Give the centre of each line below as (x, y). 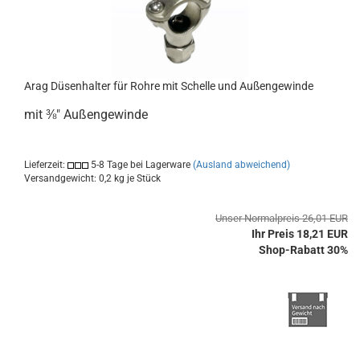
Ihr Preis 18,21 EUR (300, 234)
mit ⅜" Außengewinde (86, 115)
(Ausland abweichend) (241, 165)
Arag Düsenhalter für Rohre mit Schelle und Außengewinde (169, 86)
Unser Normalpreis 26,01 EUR (282, 218)
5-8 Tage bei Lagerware (139, 165)
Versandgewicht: (61, 178)
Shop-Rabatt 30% (303, 250)
